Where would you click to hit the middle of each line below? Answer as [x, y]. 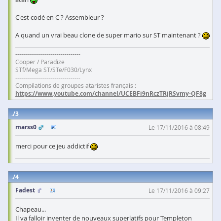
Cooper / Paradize [40, 62]
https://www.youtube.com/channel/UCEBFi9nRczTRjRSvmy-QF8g [111, 94]
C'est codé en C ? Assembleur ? [60, 18]
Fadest [25, 190]
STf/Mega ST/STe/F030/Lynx [54, 70]
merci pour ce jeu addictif [53, 146]
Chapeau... [31, 209]
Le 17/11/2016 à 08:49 [179, 128]
